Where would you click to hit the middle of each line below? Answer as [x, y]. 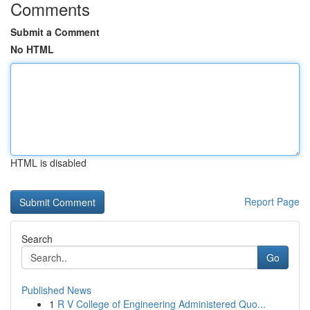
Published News [56, 290]
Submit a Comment [55, 32]
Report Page [272, 201]
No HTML [32, 49]
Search [37, 239]
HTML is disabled [48, 163]
